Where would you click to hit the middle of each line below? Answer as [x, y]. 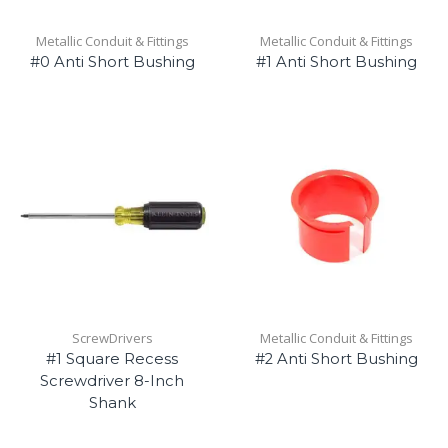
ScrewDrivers [112, 338]
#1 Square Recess [112, 359]
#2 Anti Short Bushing [336, 359]
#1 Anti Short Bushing [336, 62]
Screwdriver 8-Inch [112, 381]
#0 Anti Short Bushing [112, 62]
